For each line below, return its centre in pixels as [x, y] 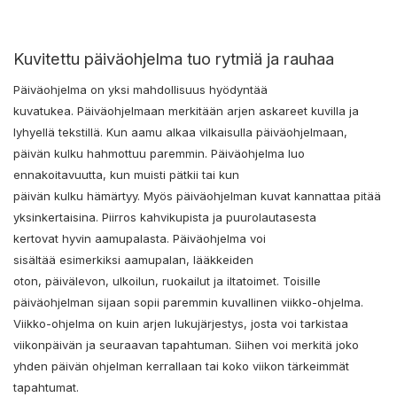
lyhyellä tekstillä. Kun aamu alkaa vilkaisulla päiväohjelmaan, [180, 132]
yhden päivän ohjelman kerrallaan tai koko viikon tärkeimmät [181, 366]
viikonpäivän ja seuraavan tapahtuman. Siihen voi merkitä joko [186, 345]
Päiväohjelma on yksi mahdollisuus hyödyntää [140, 90]
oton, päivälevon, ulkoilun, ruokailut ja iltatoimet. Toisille [167, 281]
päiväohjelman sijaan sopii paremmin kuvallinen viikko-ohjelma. [188, 303]
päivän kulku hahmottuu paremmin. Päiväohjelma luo [159, 154]
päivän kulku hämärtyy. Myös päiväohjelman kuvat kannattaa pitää [197, 196]
